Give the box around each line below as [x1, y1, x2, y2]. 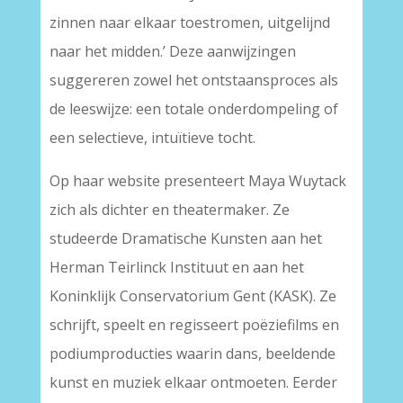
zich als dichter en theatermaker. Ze [49, 200, 290, 219]
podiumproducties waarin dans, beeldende [49, 344, 336, 363]
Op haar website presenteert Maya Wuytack [49, 171, 346, 191]
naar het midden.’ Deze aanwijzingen [49, 41, 296, 61]
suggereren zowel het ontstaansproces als [49, 70, 338, 90]
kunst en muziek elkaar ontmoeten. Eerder [49, 372, 337, 392]
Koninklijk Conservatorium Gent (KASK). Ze [49, 286, 336, 306]
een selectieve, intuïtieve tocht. [49, 128, 255, 148]
